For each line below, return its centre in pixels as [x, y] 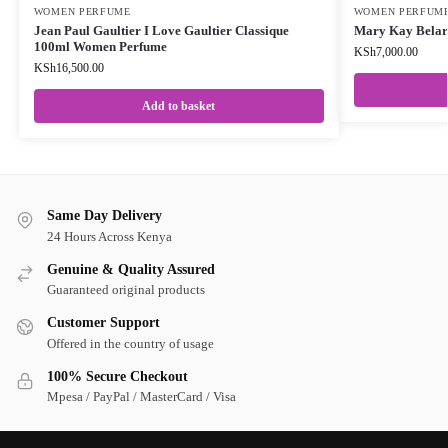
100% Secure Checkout [117, 376]
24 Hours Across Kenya [109, 236]
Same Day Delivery [104, 216]
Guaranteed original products [126, 290]
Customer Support [103, 323]
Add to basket [179, 106]
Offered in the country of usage [130, 343]
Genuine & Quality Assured [131, 269]
